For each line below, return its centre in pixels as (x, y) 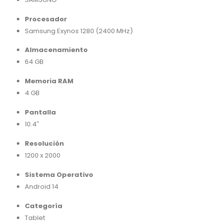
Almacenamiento (56, 50)
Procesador (46, 19)
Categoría (43, 206)
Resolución (44, 143)
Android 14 (41, 186)
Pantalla (40, 112)
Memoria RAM (49, 81)
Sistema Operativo (59, 174)
